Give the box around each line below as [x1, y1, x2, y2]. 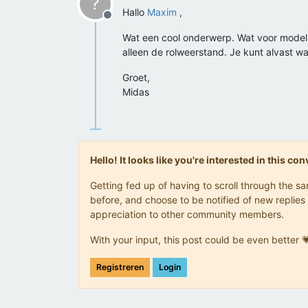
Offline [107, 15, 141, 29]
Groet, [122, 71, 150, 83]
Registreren [96, 262, 144, 272]
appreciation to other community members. [90, 208, 284, 220]
